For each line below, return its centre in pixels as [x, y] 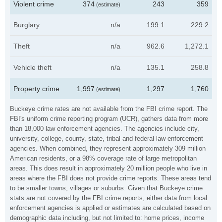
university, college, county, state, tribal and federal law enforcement [107, 139]
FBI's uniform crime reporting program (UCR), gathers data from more [109, 119]
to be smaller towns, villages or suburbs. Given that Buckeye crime [106, 188]
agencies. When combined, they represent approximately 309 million [108, 148]
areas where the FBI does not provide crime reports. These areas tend [111, 178]
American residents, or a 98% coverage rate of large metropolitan [103, 158]
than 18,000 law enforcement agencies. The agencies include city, [105, 129]
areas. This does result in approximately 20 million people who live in [109, 168]
